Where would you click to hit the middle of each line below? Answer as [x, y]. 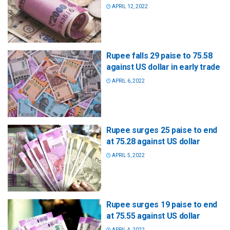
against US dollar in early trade [163, 67]
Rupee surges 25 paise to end [162, 130]
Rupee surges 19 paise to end [162, 205]
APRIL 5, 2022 [128, 155]
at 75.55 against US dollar [153, 216]
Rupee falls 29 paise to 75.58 [159, 55]
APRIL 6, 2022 [128, 81]
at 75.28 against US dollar [153, 141]
